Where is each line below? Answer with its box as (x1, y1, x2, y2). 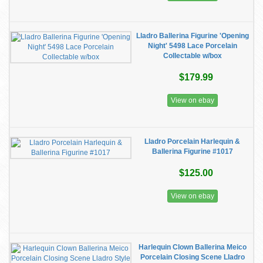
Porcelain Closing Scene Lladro (140, 253, 245, 261)
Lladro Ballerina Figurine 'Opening (136, 32, 249, 40)
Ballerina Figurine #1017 (151, 147, 233, 156)
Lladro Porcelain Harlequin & (144, 137, 240, 146)
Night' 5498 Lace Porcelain (147, 42, 237, 50)
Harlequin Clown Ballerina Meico (138, 243, 247, 251)
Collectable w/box (163, 52, 222, 60)
